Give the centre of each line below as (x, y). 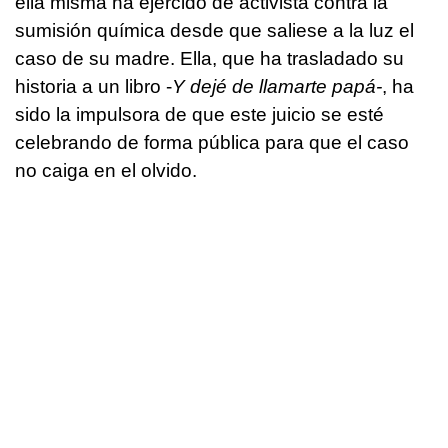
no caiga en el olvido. (106, 171)
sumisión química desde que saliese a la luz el (214, 31)
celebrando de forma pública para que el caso (212, 143)
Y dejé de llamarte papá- (277, 87)
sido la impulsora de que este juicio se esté (199, 115)
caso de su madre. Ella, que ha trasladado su (209, 59)
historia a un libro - (93, 87)
